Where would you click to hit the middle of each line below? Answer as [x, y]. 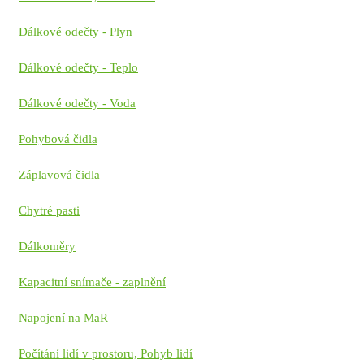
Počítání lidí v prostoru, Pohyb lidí [106, 354]
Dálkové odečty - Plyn [76, 32]
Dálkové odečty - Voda [77, 104]
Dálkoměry [47, 247]
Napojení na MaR [63, 318]
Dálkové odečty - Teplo [78, 68]
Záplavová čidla [59, 175]
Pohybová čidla [58, 139]
